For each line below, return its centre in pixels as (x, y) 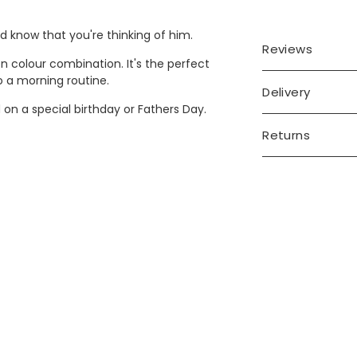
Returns (286, 135)
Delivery (286, 92)
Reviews (288, 49)
